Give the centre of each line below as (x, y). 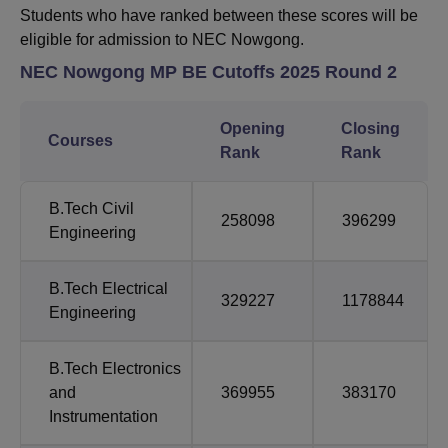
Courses (80, 141)
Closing (370, 129)
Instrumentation (103, 417)
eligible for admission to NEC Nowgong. (162, 40)
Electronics (141, 369)
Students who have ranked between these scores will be (219, 16)
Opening (252, 129)
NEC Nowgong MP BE (116, 72)
